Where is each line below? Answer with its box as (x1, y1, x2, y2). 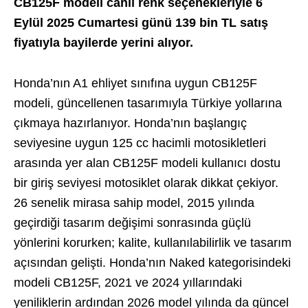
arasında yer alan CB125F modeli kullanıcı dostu (14, 156, 280, 170)
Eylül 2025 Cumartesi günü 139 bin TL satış (14, 16, 268, 30)
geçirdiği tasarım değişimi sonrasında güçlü (14, 216, 251, 230)
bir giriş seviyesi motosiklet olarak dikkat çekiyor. (14, 176, 278, 190)
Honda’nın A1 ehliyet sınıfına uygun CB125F (14, 76, 257, 91)
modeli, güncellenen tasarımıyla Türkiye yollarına (14, 96, 282, 111)
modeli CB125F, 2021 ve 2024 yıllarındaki (14, 276, 242, 290)
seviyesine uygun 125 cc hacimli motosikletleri (14, 136, 266, 151)
